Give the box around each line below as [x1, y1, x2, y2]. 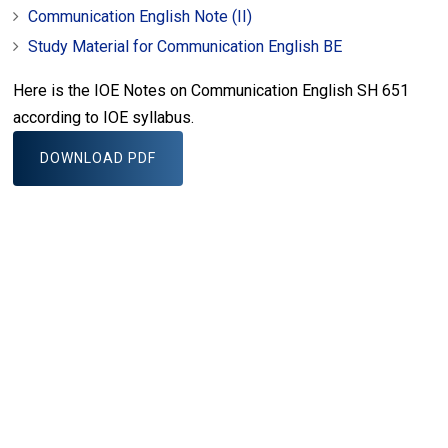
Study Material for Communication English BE [28, 37, 343, 56]
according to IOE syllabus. [13, 108, 195, 127]
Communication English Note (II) [28, 7, 253, 26]
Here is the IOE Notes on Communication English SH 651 [13, 81, 410, 100]
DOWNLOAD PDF [40, 150, 157, 166]
